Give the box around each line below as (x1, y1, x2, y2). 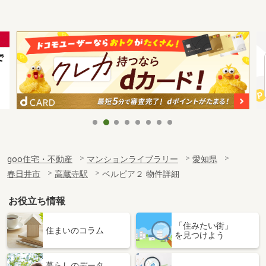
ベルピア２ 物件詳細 (102, 169, 179, 179)
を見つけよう (175, 230, 224, 240)
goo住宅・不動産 (7, 154, 72, 164)
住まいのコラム (46, 225, 104, 235)
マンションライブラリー (87, 154, 178, 164)
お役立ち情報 (8, 195, 66, 207)
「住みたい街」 (175, 220, 233, 230)
